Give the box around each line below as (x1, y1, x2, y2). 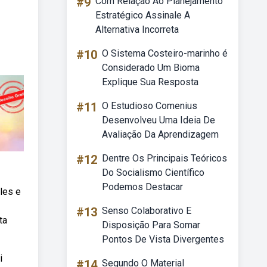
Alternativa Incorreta (95, 24, 179, 35)
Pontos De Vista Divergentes (102, 234, 224, 245)
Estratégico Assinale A (95, 10, 190, 21)
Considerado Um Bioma (102, 62, 200, 73)
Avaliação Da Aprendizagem (102, 129, 219, 140)
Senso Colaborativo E (102, 205, 191, 216)
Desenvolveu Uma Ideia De (102, 114, 215, 126)
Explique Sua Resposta (102, 76, 198, 88)
